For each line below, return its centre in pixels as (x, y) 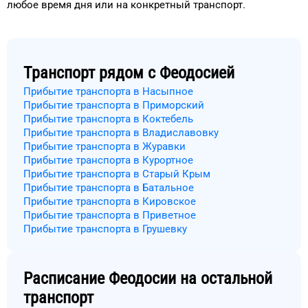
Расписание (66, 278)
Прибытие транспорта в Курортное (108, 160)
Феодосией (197, 73)
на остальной (224, 278)
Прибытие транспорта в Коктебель (108, 119)
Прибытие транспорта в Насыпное (108, 91)
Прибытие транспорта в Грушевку (105, 229)
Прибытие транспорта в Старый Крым (117, 174)
